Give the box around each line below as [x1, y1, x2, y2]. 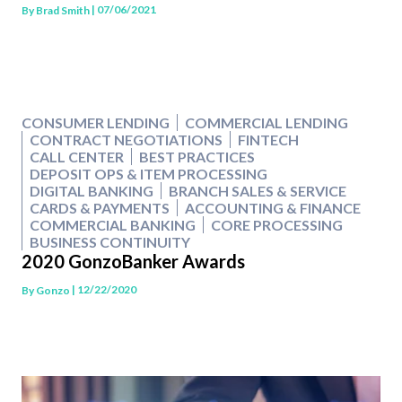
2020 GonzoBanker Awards [22, 250, 245, 273]
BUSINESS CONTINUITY [30, 233, 190, 251]
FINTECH [238, 131, 299, 149]
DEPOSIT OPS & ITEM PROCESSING [30, 165, 267, 183]
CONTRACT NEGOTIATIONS [30, 131, 223, 149]
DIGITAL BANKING [30, 182, 153, 200]
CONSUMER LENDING [22, 114, 170, 132]
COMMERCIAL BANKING [30, 216, 196, 234]
